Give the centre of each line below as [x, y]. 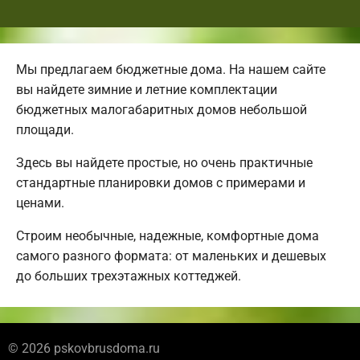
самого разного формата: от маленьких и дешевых [171, 256]
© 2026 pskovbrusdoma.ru [84, 349]
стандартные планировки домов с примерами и [161, 183]
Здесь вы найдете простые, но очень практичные [164, 163]
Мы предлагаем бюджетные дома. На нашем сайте [171, 70]
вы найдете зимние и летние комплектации [147, 90]
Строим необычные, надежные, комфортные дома [168, 236]
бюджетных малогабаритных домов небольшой [162, 110]
